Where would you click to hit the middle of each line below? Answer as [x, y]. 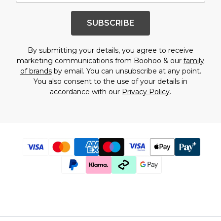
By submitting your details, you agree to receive [110, 50]
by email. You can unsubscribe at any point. [126, 71]
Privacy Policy [146, 92]
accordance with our [86, 92]
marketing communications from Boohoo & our [100, 61]
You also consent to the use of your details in [110, 81]
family [194, 61]
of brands [36, 71]
